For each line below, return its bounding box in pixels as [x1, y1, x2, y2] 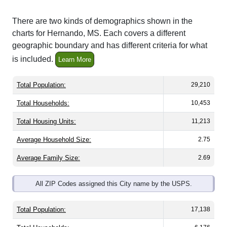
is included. [12, 55, 55, 63]
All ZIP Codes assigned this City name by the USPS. [35, 180, 192, 188]
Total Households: [17, 99, 69, 107]
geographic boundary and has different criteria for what [12, 41, 207, 50]
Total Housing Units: [17, 118, 76, 126]
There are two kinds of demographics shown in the [12, 17, 193, 26]
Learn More [58, 56, 91, 64]
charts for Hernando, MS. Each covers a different [12, 29, 185, 38]
